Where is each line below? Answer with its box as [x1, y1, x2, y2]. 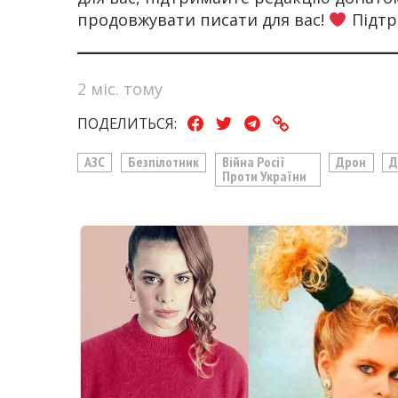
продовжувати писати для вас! [77, 9, 329, 31]
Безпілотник [128, 153, 200, 171]
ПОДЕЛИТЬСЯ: [77, 114, 177, 134]
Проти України [222, 167, 307, 186]
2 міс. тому [77, 77, 163, 99]
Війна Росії [222, 153, 286, 171]
